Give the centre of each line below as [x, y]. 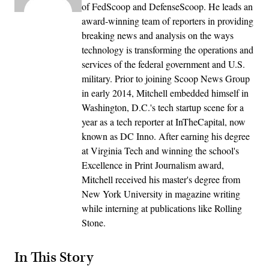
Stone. [94, 222]
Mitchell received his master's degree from [161, 179]
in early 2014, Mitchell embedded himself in [165, 92]
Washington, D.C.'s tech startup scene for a [163, 107]
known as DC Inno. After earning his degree [166, 136]
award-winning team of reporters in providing [168, 20]
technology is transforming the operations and [168, 49]
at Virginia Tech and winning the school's [160, 150]
